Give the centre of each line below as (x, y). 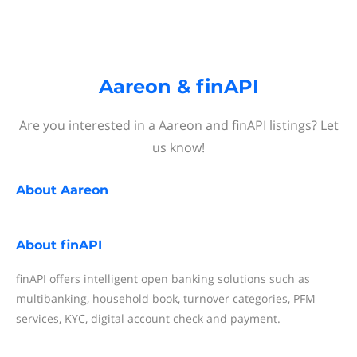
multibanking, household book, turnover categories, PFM (166, 298)
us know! (178, 147)
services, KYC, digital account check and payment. (148, 318)
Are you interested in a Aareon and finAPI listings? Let (178, 125)
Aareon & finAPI (178, 86)
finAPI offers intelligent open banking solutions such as (163, 279)
